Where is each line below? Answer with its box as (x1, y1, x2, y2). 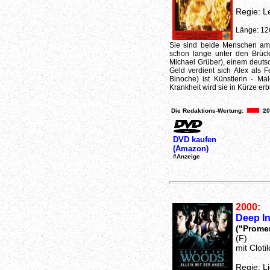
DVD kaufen (172, 134, 216, 144)
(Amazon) (172, 143, 209, 153)
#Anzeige (172, 152, 200, 160)
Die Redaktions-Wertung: (171, 107, 243, 114)
